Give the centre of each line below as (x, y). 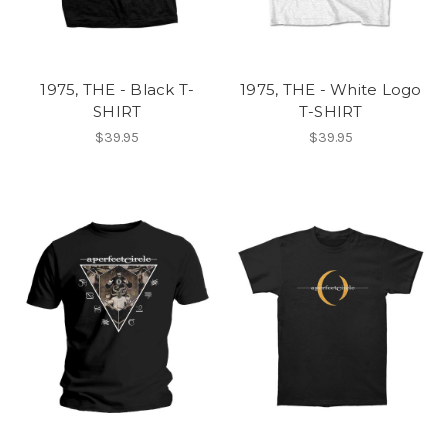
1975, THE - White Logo (331, 89)
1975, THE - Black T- (117, 89)
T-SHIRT (330, 111)
